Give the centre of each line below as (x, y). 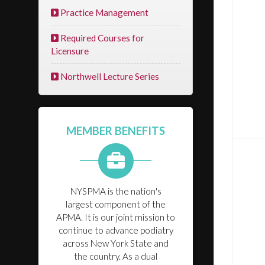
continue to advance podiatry (116, 230)
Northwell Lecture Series (109, 76)
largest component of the (116, 204)
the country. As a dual (116, 256)
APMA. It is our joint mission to (116, 217)
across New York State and (116, 243)
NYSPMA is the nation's (116, 191)
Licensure (70, 51)
